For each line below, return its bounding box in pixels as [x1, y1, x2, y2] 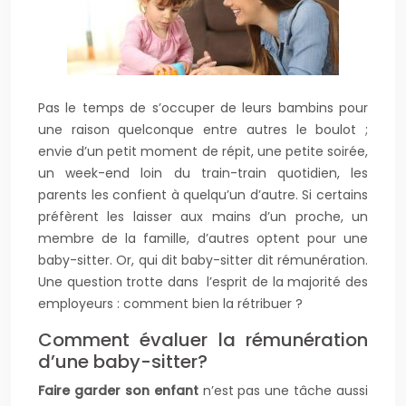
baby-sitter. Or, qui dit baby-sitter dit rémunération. [38, 251, 368, 269]
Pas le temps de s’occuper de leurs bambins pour [38, 99, 368, 117]
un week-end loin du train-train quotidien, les [38, 164, 368, 182]
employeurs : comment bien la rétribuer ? [38, 295, 303, 313]
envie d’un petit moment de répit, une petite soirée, [38, 142, 368, 160]
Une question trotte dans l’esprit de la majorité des [38, 273, 368, 291]
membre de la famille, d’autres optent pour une [38, 229, 368, 247]
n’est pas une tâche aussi [198, 382, 368, 400]
